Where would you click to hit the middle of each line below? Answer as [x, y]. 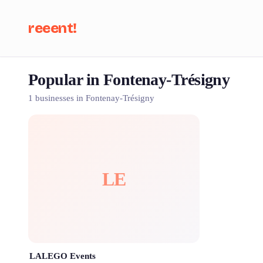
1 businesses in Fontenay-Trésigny [91, 98]
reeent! [53, 28]
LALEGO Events [63, 256]
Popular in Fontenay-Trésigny [129, 80]
